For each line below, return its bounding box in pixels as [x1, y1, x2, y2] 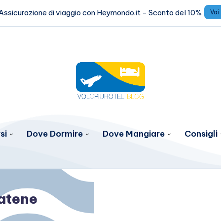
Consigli [184, 128, 218, 140]
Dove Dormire [27, 128, 83, 140]
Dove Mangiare [103, 128, 165, 140]
